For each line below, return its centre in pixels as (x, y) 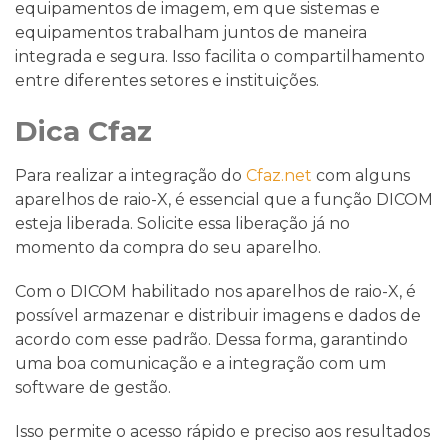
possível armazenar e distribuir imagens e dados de (218, 315)
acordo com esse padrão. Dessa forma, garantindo (211, 339)
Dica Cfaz (83, 130)
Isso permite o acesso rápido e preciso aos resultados (222, 431)
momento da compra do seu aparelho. (168, 247)
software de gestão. (93, 387)
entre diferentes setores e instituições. (169, 80)
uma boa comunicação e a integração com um (200, 363)
